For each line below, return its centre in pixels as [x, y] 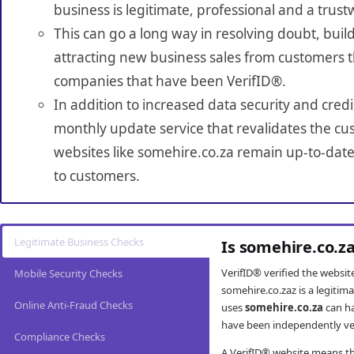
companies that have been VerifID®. [169, 81]
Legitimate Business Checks [79, 242]
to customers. [96, 176]
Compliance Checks [60, 337]
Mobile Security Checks [68, 274]
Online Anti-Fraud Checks [73, 305]
